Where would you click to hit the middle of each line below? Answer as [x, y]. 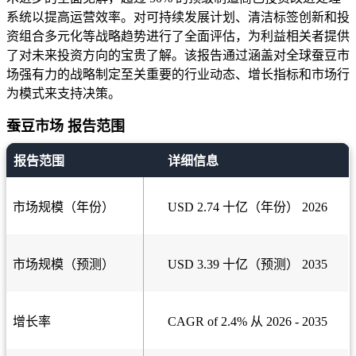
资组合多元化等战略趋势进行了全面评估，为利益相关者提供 [178, 37]
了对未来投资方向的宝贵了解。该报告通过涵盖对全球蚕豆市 [178, 56]
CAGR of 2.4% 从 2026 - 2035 [248, 322]
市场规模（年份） [64, 207]
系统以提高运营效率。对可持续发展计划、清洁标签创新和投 [178, 17]
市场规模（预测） [64, 265]
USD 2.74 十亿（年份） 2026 [248, 207]
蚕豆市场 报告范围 [66, 127]
